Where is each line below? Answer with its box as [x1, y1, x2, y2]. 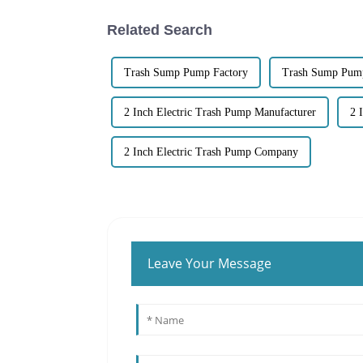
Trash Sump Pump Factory [124, 66, 248, 79]
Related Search [107, 21, 212, 38]
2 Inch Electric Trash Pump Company [124, 145, 298, 158]
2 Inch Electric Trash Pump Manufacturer [124, 105, 316, 118]
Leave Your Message [147, 254, 272, 272]
